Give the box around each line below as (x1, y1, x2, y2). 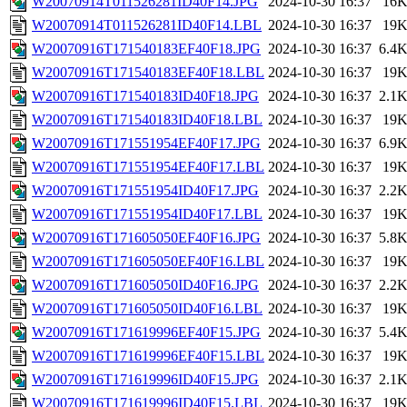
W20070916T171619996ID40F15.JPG (32, 372, 259, 388)
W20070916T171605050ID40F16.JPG (32, 277, 259, 293)
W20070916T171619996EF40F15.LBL (32, 348, 264, 364)
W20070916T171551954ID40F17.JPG (32, 183, 259, 199)
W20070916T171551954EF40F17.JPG (32, 135, 261, 152)
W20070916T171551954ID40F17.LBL (32, 206, 263, 223)
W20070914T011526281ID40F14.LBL (32, 17, 262, 34)
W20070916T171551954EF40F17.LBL (32, 159, 264, 175)
